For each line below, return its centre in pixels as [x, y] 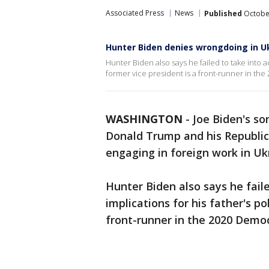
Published [223, 13]
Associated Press [135, 13]
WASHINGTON [144, 119]
